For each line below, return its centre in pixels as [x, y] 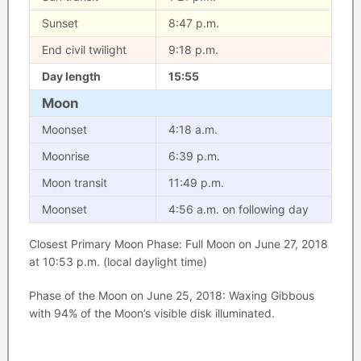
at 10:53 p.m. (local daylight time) [118, 261]
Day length [71, 76]
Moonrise [65, 156]
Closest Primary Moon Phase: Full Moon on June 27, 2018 [178, 244]
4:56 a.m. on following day [238, 209]
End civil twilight [84, 50]
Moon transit [74, 183]
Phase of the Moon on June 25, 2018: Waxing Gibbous [171, 295]
